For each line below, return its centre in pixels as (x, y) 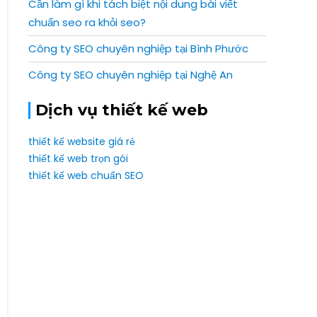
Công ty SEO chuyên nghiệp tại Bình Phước (138, 48)
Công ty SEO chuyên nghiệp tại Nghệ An (131, 75)
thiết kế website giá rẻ (82, 142)
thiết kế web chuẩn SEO (86, 175)
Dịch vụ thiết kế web (122, 110)
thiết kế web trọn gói (78, 158)
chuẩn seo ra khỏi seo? (87, 22)
